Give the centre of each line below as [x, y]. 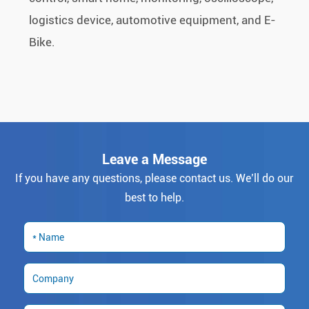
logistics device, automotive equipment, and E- [153, 20]
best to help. [154, 198]
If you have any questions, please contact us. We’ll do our [154, 179]
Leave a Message [154, 160]
